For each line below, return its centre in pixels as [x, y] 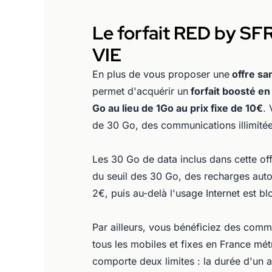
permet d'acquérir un [140, 91]
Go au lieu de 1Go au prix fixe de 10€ [178, 108]
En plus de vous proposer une [161, 74]
